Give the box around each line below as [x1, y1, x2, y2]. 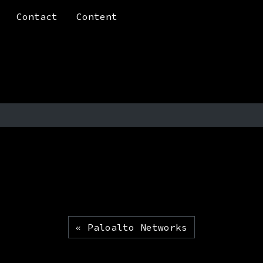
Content [76, 11, 117, 22]
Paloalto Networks [87, 221, 187, 233]
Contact [16, 11, 58, 22]
